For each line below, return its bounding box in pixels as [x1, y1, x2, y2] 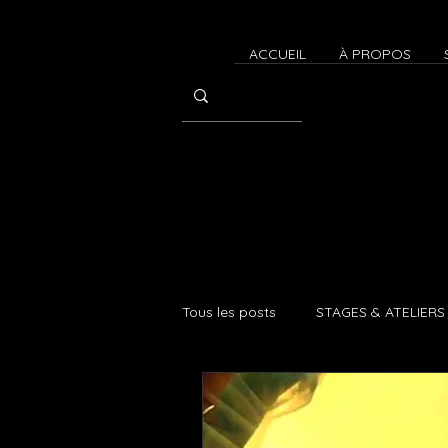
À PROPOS [339, 45, 411, 63]
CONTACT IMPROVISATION [222, 382, 400, 401]
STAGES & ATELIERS [316, 302, 445, 321]
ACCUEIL [249, 45, 306, 63]
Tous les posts [182, 302, 276, 321]
